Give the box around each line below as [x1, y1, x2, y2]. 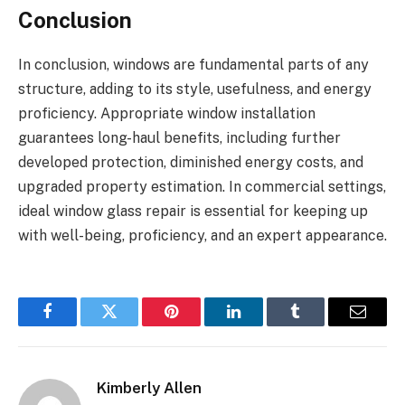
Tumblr [294, 316, 343, 334]
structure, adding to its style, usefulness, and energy [18, 80, 372, 99]
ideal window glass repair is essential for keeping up [18, 202, 368, 221]
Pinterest [170, 316, 228, 334]
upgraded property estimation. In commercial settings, [18, 178, 386, 196]
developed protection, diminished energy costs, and [18, 154, 363, 172]
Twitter [108, 316, 155, 334]
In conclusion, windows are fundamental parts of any [18, 56, 369, 74]
